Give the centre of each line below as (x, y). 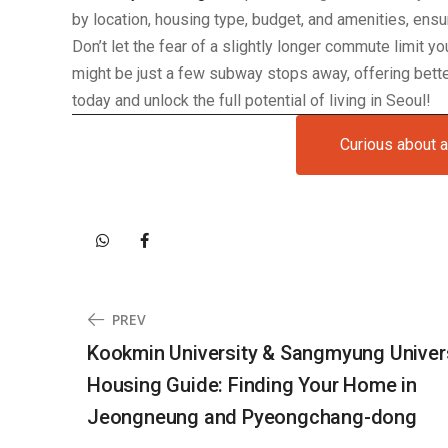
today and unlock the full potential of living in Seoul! (251, 100)
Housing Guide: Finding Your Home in (252, 385)
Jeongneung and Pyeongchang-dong (252, 417)
